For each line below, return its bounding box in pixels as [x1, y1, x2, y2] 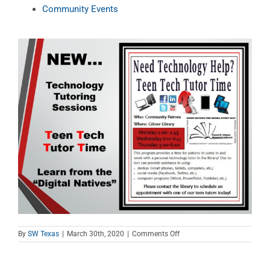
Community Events [42, 3, 118, 14]
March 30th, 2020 [67, 230, 124, 239]
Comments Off [132, 230, 180, 239]
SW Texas [28, 230, 59, 239]
